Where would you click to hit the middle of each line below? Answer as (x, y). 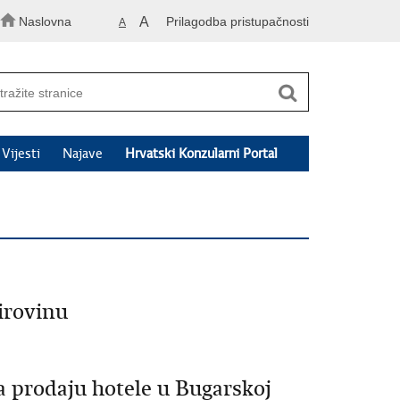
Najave (82, 154)
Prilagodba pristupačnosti (237, 21)
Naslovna (45, 21)
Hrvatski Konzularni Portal (201, 154)
